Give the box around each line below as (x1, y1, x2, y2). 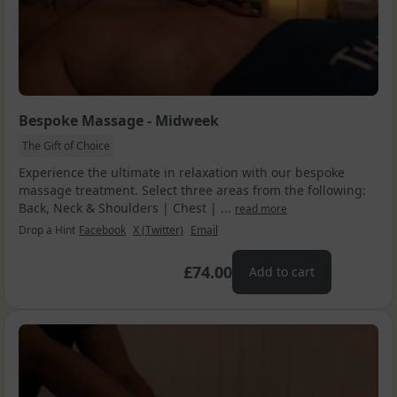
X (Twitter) (133, 222, 183, 237)
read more (235, 200, 287, 216)
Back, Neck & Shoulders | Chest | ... (19, 198, 235, 216)
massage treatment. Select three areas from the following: (19, 181, 366, 198)
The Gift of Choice (22, 137, 110, 153)
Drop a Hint (19, 222, 75, 237)
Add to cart (249, 262, 315, 280)
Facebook (79, 222, 126, 237)
